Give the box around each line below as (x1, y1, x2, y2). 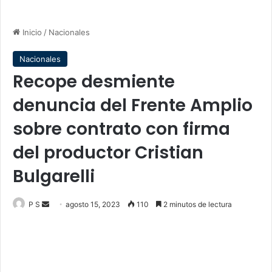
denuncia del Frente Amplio (13, 93, 253, 117)
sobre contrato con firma (13, 117, 230, 141)
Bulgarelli (13, 165, 95, 188)
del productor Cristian (13, 141, 203, 165)
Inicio (20, 27, 42, 37)
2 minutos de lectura (161, 200, 232, 209)
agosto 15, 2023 (66, 200, 120, 209)
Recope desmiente (13, 70, 175, 93)
